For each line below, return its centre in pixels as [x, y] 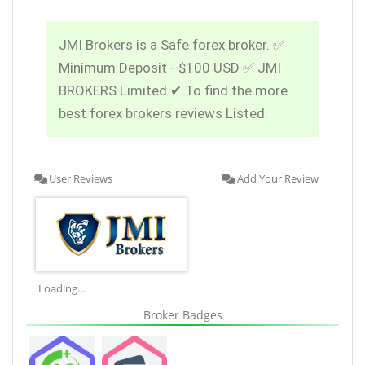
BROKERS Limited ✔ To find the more [173, 90]
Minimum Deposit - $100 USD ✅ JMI [170, 67]
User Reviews [81, 178]
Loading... [62, 288]
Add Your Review [278, 178]
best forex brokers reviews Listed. [163, 113]
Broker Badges [182, 314]
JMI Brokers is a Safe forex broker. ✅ [172, 44]
